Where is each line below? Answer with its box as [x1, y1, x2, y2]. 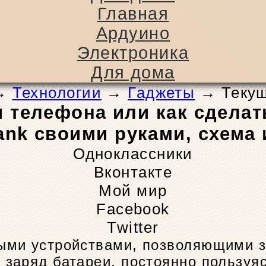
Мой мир [99, 182, 167, 200]
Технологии [12, 84, 102, 102]
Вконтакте [94, 163, 172, 182]
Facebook [96, 200, 170, 218]
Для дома [91, 63, 175, 83]
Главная [97, 4, 169, 24]
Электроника [77, 43, 189, 63]
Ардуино [96, 24, 170, 43]
